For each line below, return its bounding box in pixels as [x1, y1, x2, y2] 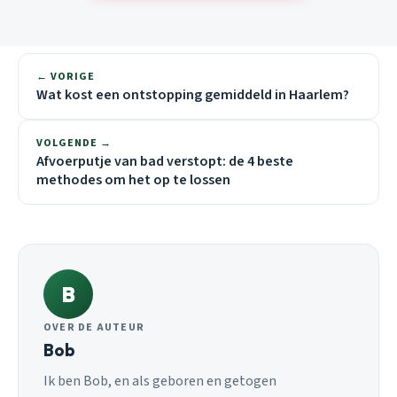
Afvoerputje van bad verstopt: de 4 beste [36, 152, 293, 172]
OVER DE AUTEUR [43, 320, 145, 336]
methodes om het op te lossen [36, 170, 230, 191]
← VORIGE [36, 69, 95, 85]
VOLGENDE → [36, 136, 112, 152]
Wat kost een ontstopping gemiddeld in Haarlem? [36, 85, 349, 105]
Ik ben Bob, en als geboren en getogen [43, 371, 276, 392]
